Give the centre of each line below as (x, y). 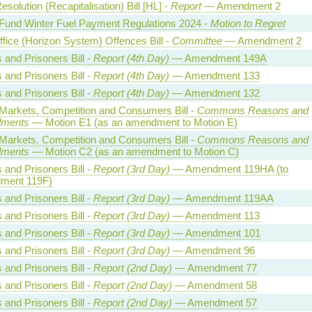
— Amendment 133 (214, 75)
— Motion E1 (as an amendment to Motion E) (133, 122)
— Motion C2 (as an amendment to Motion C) (134, 151)
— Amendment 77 (214, 267)
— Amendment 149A (218, 58)
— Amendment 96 (212, 250)
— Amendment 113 (214, 215)
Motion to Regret (248, 23)
